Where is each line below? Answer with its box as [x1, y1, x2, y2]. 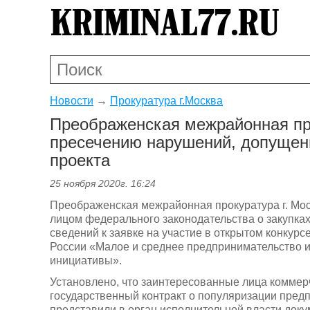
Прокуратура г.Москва [110, 94, 223, 107]
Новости [50, 94, 93, 107]
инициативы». [50, 254, 122, 266]
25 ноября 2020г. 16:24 [50, 178, 156, 190]
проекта [50, 150, 110, 170]
